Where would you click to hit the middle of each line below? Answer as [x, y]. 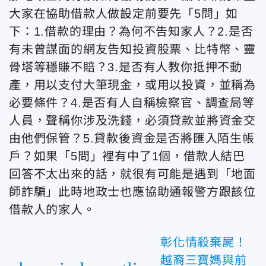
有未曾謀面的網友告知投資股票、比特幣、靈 [132, 49]
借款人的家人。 [52, 210]
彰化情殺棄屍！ [204, 242]
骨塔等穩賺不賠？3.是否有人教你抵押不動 [126, 67]
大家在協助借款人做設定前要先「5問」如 [124, 14]
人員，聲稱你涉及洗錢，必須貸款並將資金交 [132, 121]
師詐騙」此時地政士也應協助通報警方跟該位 [132, 192]
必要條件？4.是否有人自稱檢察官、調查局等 [132, 103]
